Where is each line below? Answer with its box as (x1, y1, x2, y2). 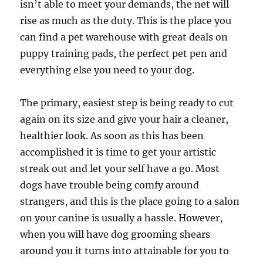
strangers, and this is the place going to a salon (20, 195, 240, 207)
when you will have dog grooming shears (20, 228, 211, 240)
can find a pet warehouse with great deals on (20, 31, 228, 43)
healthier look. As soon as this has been (20, 130, 204, 141)
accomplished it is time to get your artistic (20, 146, 217, 158)
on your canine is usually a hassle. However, (20, 212, 223, 224)
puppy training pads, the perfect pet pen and (20, 48, 228, 59)
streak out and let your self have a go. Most (20, 163, 220, 174)
